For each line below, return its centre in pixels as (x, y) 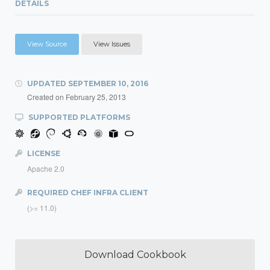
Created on (46, 97)
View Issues (112, 44)
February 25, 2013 (96, 97)
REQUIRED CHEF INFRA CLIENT (87, 193)
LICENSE (43, 153)
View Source (47, 44)
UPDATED (47, 83)
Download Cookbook (135, 255)
